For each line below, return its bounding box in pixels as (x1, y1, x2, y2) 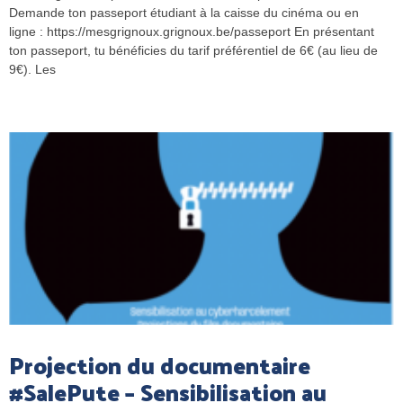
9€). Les (9, 62, 56, 76)
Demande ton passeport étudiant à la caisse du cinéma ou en (9, 5, 359, 20)
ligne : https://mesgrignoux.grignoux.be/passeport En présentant (9, 24, 374, 39)
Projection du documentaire (9, 345, 310, 385)
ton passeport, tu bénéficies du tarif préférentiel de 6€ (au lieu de (9, 43, 378, 58)
